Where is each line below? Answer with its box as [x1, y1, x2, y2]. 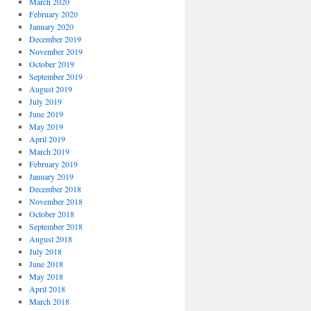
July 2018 [28, 246, 62, 257]
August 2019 [28, 83, 72, 94]
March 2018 [28, 296, 69, 307]
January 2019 [28, 171, 74, 182]
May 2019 [28, 121, 63, 132]
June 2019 [28, 108, 63, 119]
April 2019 [28, 133, 65, 144]
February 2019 [28, 158, 78, 169]
